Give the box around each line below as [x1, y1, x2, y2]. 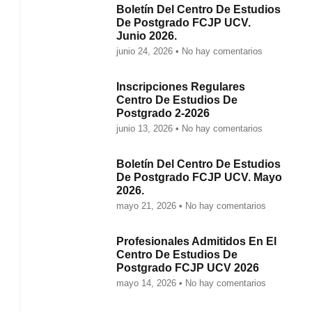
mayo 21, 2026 [116, 201, 180, 211]
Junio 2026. [116, 30, 178, 42]
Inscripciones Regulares [116, 81, 246, 93]
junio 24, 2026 [116, 46, 176, 56]
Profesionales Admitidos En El [116, 235, 277, 247]
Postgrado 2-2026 [116, 107, 210, 119]
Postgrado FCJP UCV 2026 [116, 262, 260, 274]
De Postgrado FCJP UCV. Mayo [116, 171, 283, 183]
